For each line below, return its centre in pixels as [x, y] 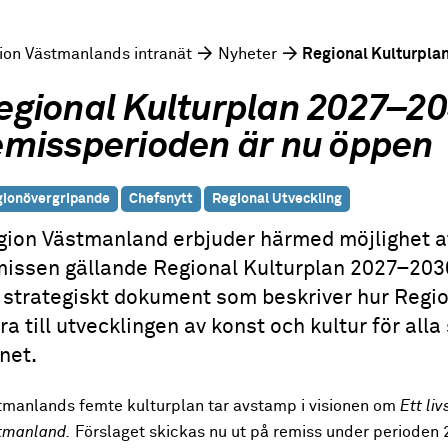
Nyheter [247, 54]
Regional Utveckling [277, 199]
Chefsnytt [161, 199]
